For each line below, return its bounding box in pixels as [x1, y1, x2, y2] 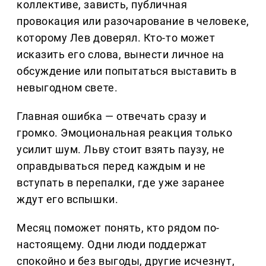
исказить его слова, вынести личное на [17, 48, 224, 61]
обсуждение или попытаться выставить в [17, 65, 237, 78]
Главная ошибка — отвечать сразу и [17, 110, 207, 123]
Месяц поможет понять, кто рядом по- [17, 221, 220, 235]
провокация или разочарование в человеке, [17, 15, 249, 28]
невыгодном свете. [17, 81, 118, 94]
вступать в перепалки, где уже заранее [17, 176, 225, 189]
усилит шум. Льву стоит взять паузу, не [17, 143, 225, 156]
